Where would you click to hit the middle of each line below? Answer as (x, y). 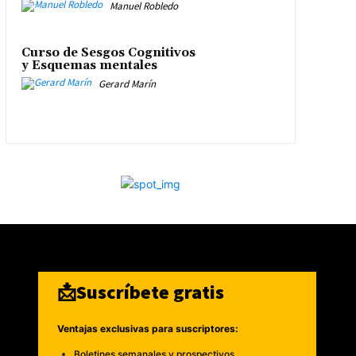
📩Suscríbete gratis (141, 292)
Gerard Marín (127, 84)
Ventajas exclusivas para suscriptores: (148, 328)
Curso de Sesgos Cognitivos (108, 53)
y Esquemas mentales (89, 66)
